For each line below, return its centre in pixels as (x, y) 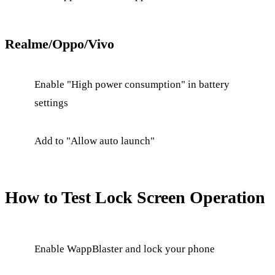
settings (51, 103)
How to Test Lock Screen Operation (135, 197)
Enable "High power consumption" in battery (132, 84)
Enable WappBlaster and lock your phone (125, 249)
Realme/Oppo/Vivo (60, 44)
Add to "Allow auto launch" (95, 141)
